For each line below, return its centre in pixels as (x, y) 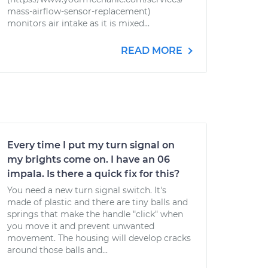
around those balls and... (57, 250)
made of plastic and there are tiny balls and (98, 202)
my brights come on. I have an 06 (89, 159)
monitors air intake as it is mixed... (78, 23)
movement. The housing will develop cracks (99, 238)
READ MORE (153, 51)
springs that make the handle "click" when (95, 214)
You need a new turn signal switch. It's (87, 190)
